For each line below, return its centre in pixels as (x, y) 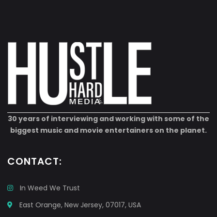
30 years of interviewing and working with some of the (108, 119)
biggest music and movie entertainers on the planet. (108, 130)
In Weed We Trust (50, 188)
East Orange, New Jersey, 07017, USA (79, 205)
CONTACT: (35, 161)
